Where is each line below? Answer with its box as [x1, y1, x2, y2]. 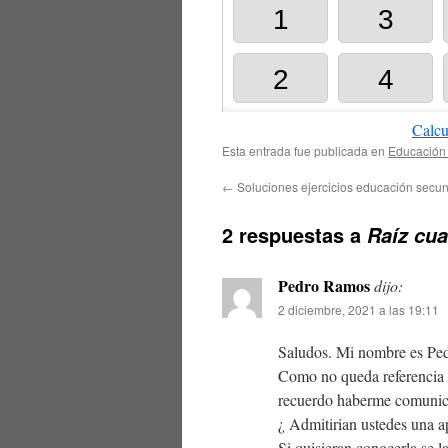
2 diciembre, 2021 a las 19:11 [278, 301, 439, 318]
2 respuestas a [222, 220, 367, 249]
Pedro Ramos [278, 274, 370, 297]
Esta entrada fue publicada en [222, 142, 388, 159]
